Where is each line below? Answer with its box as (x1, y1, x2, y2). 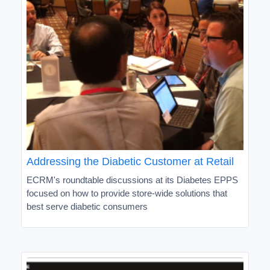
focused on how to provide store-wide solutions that (27, 187, 227, 198)
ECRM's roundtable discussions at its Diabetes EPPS (27, 174, 238, 185)
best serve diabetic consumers (27, 201, 148, 212)
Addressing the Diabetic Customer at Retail (27, 155, 234, 168)
